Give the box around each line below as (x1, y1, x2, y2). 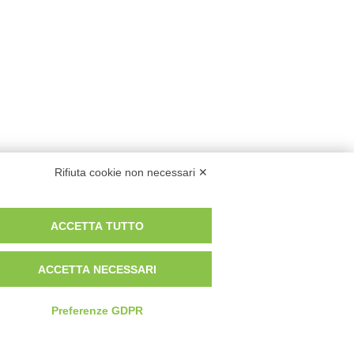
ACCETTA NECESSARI (38, 262, 157, 276)
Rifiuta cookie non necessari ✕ (55, 166, 208, 179)
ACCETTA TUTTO (51, 219, 145, 232)
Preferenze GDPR (51, 304, 144, 317)
